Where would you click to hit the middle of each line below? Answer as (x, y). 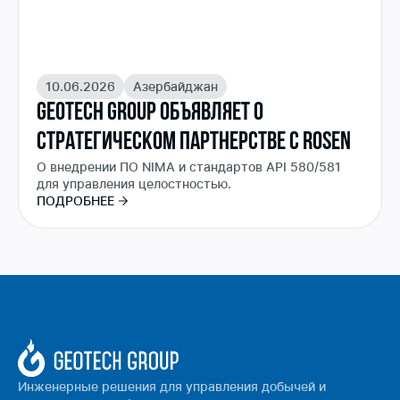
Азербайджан (175, 86)
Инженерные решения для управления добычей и (172, 386)
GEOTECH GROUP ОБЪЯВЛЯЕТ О (150, 113)
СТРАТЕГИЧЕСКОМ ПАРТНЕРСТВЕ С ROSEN (194, 142)
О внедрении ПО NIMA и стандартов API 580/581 (189, 166)
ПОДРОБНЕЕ (75, 200)
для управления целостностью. (134, 183)
